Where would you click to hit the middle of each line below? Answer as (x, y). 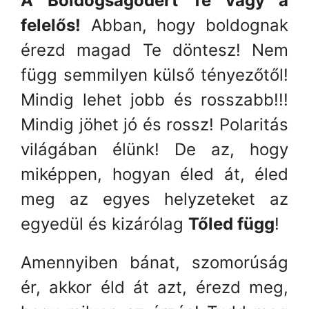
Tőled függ (231, 223)
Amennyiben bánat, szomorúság (154, 262)
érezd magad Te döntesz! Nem (154, 50)
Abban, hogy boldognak (185, 25)
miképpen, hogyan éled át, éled (154, 174)
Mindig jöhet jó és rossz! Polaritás (154, 124)
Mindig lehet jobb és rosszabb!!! (154, 99)
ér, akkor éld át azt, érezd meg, (154, 287)
